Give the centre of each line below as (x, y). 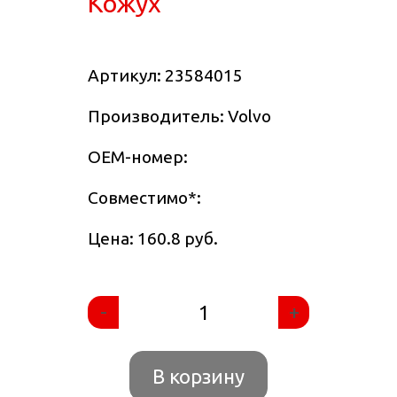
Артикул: (126, 76)
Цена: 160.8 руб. (153, 239)
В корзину (198, 377)
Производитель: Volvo (179, 117)
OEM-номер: (138, 157)
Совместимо (138, 198)
